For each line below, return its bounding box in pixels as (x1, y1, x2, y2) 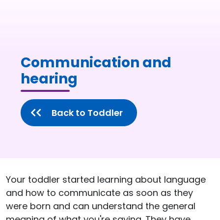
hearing (21, 69, 78, 88)
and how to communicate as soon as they (6, 186, 193, 199)
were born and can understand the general (6, 199, 195, 212)
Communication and (21, 53, 171, 72)
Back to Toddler (52, 106, 123, 119)
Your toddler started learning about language (6, 173, 206, 186)
